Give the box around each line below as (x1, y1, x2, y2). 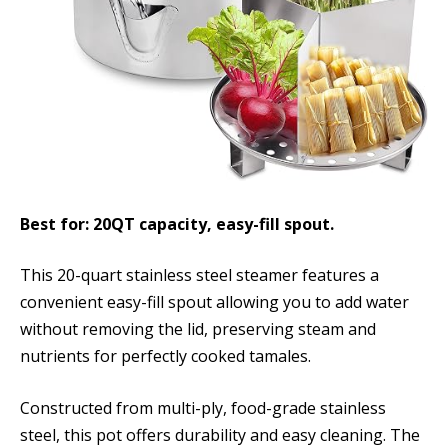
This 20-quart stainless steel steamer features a (20, 264, 379, 287)
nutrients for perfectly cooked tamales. (20, 345, 311, 368)
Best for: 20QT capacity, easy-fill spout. (20, 212, 334, 235)
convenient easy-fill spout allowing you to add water (20, 291, 409, 314)
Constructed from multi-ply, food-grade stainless (20, 396, 386, 419)
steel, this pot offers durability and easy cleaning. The (20, 423, 420, 446)
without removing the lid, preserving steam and (20, 318, 376, 341)
